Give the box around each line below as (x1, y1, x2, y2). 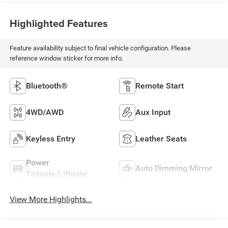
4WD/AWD (25, 107, 64, 118)
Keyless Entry (25, 134, 75, 144)
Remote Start (135, 81, 184, 91)
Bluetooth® (25, 81, 68, 91)
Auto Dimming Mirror (135, 163, 212, 174)
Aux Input (135, 107, 170, 118)
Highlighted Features (9, 16, 108, 31)
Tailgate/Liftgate (25, 169, 87, 179)
